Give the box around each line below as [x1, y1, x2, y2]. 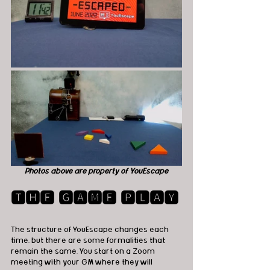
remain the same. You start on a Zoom [11, 247, 157, 256]
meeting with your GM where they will [11, 258, 154, 267]
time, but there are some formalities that [11, 236, 167, 245]
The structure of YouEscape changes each [11, 225, 171, 234]
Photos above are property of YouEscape [25, 167, 168, 176]
